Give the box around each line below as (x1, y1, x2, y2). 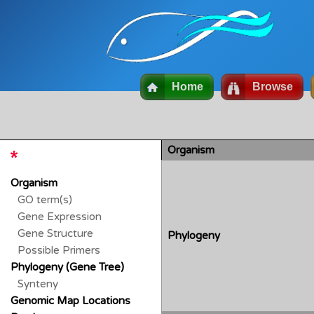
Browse (252, 81, 293, 93)
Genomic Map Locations (11, 294, 131, 307)
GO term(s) (18, 193, 73, 206)
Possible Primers (18, 243, 101, 257)
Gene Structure (18, 226, 94, 240)
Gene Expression (18, 210, 102, 223)
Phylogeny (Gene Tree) (11, 260, 125, 273)
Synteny (18, 277, 59, 290)
